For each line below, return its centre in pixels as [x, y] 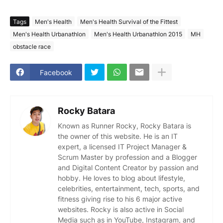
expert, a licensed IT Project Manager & [122, 147]
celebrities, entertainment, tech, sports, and [129, 189]
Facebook [56, 72]
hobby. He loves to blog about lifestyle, [121, 178]
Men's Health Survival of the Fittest [129, 21]
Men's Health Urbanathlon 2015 [138, 34]
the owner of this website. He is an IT [118, 136]
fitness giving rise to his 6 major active [120, 199]
